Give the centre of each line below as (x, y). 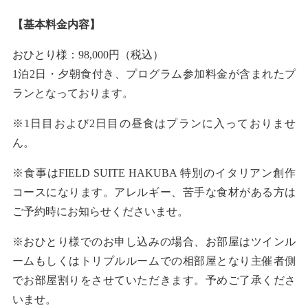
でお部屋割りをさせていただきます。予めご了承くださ (154, 280)
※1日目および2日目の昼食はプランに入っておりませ (154, 123)
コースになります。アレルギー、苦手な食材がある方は (154, 192)
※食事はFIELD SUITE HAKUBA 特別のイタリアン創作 (154, 173)
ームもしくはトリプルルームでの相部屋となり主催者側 (154, 261)
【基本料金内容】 (56, 24)
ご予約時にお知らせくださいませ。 (100, 211)
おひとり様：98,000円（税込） (88, 54)
